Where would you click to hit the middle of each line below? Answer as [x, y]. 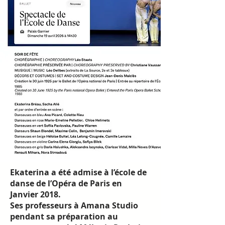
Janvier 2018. [35, 194]
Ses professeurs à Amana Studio [74, 205]
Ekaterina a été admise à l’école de [78, 172]
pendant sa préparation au [64, 216]
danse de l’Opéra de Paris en [66, 183]
